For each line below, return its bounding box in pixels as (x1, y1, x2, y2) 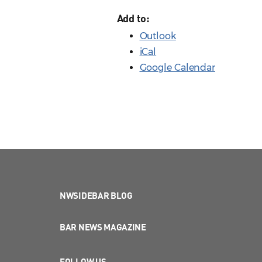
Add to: (116, 12, 150, 25)
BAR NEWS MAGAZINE (60, 222, 146, 233)
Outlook (139, 30, 176, 42)
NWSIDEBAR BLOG (60, 190, 133, 201)
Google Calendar (139, 62, 215, 74)
